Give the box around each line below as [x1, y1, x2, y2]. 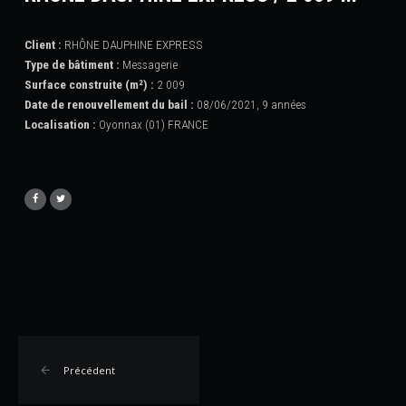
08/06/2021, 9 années [193, 96, 306, 111]
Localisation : [24, 116, 96, 131]
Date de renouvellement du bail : [24, 96, 194, 111]
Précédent [63, 362, 115, 377]
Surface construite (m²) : [24, 76, 154, 92]
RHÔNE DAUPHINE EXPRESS [61, 36, 203, 52]
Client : [24, 36, 62, 52]
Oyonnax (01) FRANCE [95, 116, 208, 131]
